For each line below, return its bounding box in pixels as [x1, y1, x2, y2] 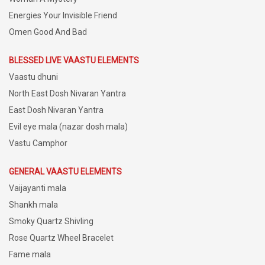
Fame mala [9, 249, 51, 259]
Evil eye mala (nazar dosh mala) [9, 121, 128, 131]
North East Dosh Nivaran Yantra [9, 88, 126, 98]
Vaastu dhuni [9, 72, 58, 82]
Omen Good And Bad [9, 27, 87, 37]
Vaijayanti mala [9, 183, 66, 193]
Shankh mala [9, 199, 58, 209]
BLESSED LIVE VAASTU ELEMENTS [9, 55, 139, 65]
